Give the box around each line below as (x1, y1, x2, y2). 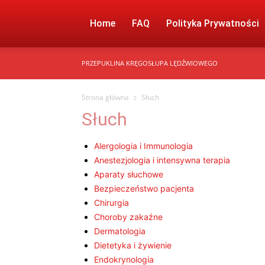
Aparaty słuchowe (94, 169, 163, 179)
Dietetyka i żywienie (94, 240, 172, 250)
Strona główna (82, 92, 129, 102)
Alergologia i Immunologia (94, 141, 193, 151)
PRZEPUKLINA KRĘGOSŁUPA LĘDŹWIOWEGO (82, 59, 218, 67)
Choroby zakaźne (94, 212, 163, 222)
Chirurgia (94, 198, 129, 208)
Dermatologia (94, 226, 146, 236)
